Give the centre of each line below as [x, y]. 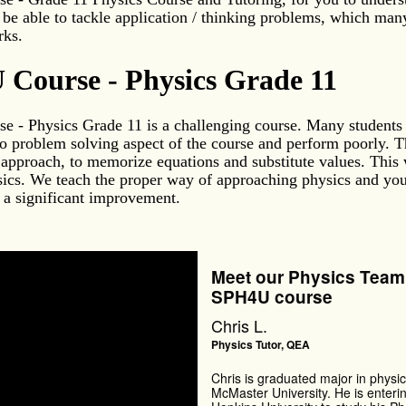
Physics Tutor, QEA [261, 344]
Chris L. [239, 325]
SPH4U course [272, 296]
